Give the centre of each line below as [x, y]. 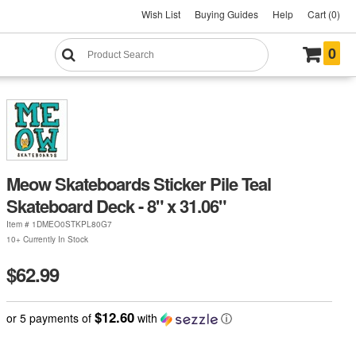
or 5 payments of [50, 317]
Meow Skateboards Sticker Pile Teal [138, 183]
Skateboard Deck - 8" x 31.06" [116, 205]
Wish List [161, 14]
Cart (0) [324, 14]
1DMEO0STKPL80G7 [72, 224]
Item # [19, 224]
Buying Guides [226, 14]
